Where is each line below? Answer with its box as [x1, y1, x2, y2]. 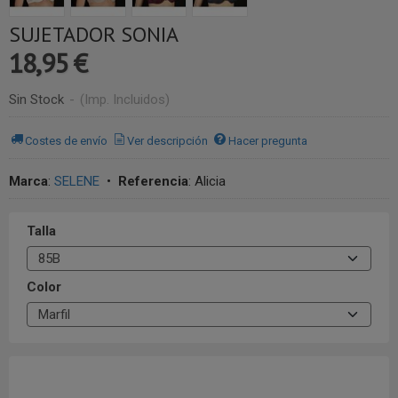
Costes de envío [25, 133, 108, 147]
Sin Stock [9, 92, 68, 108]
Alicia [195, 173, 226, 190]
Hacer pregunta [227, 133, 307, 147]
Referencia [118, 173, 188, 190]
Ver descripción [127, 133, 209, 147]
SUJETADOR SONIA [9, 20, 179, 49]
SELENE [54, 173, 99, 190]
